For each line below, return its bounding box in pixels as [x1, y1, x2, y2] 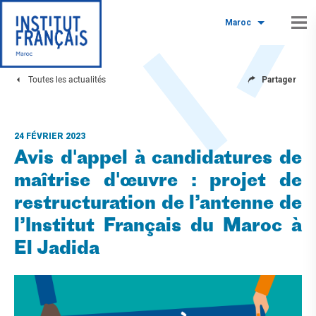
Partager [262, 75, 296, 85]
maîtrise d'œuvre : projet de [14, 172, 302, 191]
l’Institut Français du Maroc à [14, 217, 302, 236]
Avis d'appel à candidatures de [14, 150, 302, 169]
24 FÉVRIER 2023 [14, 131, 85, 141]
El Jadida [14, 240, 99, 259]
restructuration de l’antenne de [14, 195, 302, 214]
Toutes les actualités [28, 75, 106, 85]
